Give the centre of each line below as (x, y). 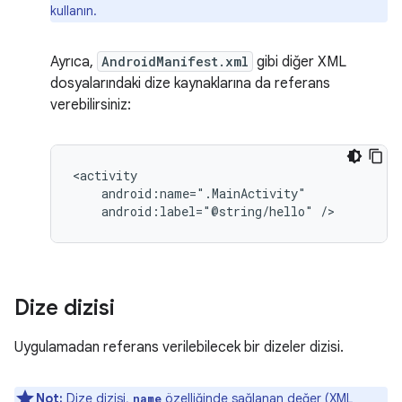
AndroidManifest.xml (175, 61)
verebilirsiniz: (91, 105)
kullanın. (74, 11)
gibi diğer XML (300, 62)
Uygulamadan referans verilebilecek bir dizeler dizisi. (179, 347)
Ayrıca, (74, 62)
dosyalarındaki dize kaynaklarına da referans (190, 83)
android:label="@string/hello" (207, 211)
